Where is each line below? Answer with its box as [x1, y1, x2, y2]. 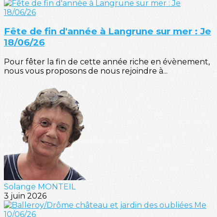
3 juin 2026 [4, 191, 46, 201]
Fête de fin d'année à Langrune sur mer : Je [4, 26, 211, 37]
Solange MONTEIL [4, 182, 76, 192]
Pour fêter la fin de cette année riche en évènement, [4, 57, 210, 67]
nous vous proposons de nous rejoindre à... [4, 66, 168, 76]
